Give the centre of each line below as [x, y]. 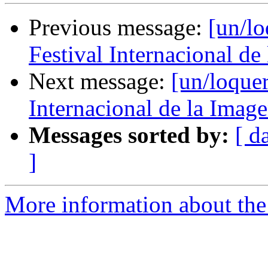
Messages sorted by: [129, 135]
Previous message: [118, 28]
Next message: [100, 81]
